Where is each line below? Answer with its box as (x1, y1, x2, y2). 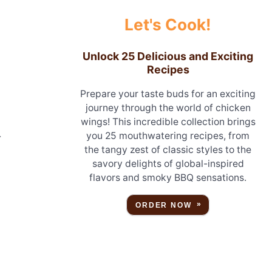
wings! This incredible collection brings (80, 116, 256, 128)
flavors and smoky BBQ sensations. (89, 172, 247, 184)
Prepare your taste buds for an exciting (80, 88, 256, 100)
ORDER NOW (135, 201, 192, 210)
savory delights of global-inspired (92, 158, 244, 170)
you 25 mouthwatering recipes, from (86, 130, 250, 142)
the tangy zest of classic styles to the (84, 144, 252, 156)
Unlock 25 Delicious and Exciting (83, 49, 254, 63)
